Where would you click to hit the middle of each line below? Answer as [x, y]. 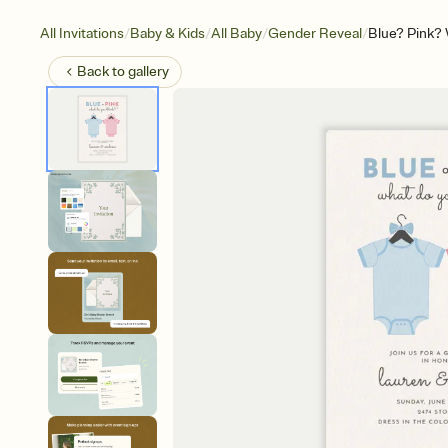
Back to [102, 71]
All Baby [236, 33]
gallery [148, 71]
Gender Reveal [315, 33]
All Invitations [82, 33]
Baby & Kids [167, 33]
